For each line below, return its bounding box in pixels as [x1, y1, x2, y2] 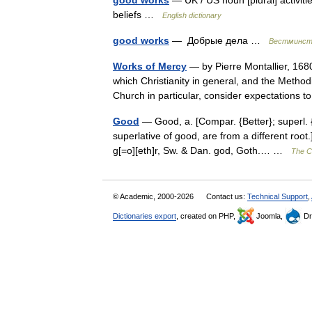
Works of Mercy [113, 61, 187, 72]
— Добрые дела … [169, 35, 269, 46]
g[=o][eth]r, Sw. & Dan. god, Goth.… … [113, 145, 291, 156]
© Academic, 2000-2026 [113, 192, 196, 201]
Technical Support [247, 192, 308, 201]
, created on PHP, [176, 212, 237, 220]
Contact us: [206, 192, 247, 201]
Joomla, [254, 212, 285, 220]
